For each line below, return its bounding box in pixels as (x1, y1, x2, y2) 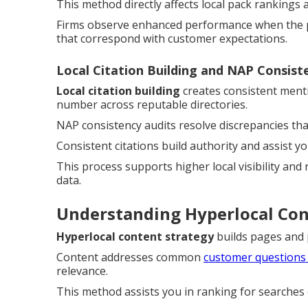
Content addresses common (56, 250, 203, 265)
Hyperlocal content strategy (56, 229, 214, 244)
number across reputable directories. (56, 97, 247, 112)
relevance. (56, 263, 108, 278)
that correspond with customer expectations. (56, 31, 287, 46)
